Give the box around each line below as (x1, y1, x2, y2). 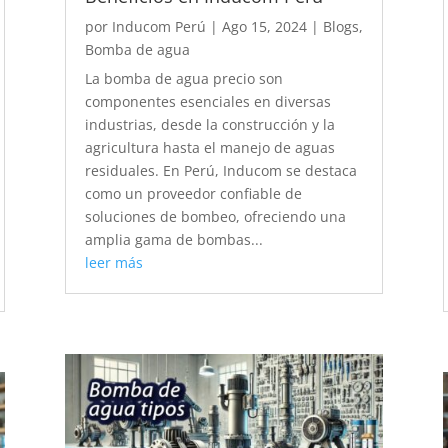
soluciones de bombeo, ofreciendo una (84, 207, 346, 227)
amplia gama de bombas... (84, 230, 263, 250)
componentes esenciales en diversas (84, 92, 331, 112)
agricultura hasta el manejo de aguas (84, 138, 335, 158)
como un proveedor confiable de (84, 184, 302, 204)
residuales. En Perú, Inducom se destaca (84, 161, 357, 181)
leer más (84, 253, 143, 273)
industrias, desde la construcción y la (84, 115, 335, 135)
